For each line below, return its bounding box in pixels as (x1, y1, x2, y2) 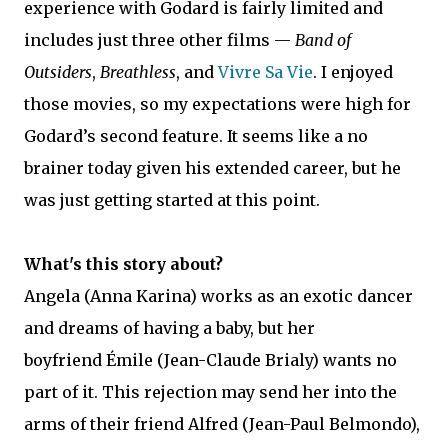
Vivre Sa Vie (218, 61, 313, 82)
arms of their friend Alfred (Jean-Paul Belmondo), (24, 413, 420, 434)
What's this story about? (24, 253, 223, 274)
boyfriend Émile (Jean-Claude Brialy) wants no (24, 349, 397, 370)
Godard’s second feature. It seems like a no (24, 125, 368, 146)
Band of (295, 29, 351, 50)
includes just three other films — (24, 29, 295, 50)
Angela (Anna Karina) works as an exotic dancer (24, 285, 413, 306)
